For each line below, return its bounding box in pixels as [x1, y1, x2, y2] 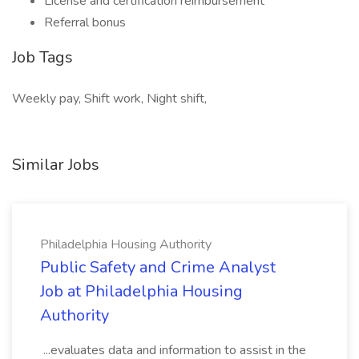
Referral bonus [44, 14, 126, 31]
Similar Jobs [12, 154, 99, 175]
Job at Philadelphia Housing [40, 280, 243, 302]
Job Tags [12, 46, 73, 68]
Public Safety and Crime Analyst [40, 256, 276, 278]
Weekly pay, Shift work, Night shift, [12, 90, 207, 107]
